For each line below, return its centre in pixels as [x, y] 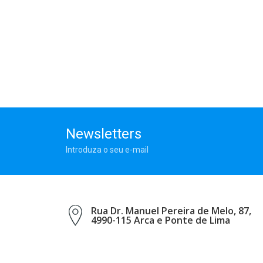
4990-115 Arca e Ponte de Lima [161, 220]
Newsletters [104, 134]
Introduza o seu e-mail [107, 149]
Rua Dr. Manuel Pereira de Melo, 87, [171, 210]
